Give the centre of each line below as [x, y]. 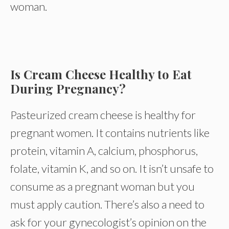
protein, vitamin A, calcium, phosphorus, [104, 151]
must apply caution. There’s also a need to [107, 204]
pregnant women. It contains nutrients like [110, 133]
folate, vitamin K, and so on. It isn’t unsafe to [112, 168]
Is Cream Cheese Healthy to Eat [101, 74]
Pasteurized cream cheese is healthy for [103, 115]
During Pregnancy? [68, 88]
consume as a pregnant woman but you [102, 186]
